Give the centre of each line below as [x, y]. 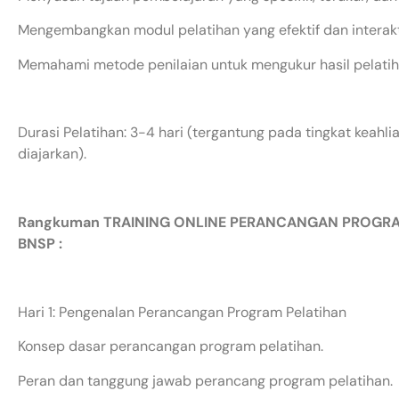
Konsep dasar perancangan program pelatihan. [171, 346]
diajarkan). [52, 154]
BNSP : [40, 244]
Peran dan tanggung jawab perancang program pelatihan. [205, 380]
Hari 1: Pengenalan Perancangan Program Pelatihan [182, 312]
